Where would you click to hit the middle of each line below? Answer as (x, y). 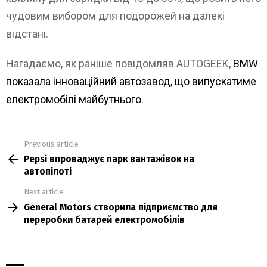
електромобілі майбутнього (74, 99)
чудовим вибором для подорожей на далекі (115, 15)
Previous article (51, 144)
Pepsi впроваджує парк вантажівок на (109, 159)
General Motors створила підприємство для (121, 207)
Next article (44, 192)
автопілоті (48, 172)
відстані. (27, 33)
